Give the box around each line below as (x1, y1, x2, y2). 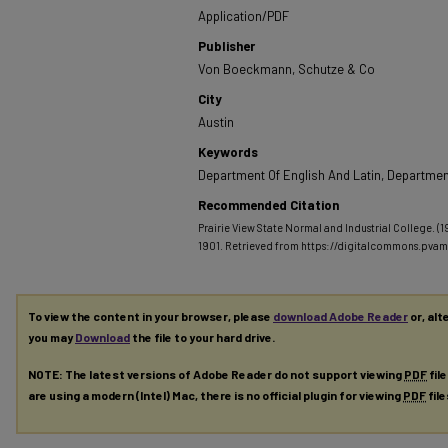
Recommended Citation (198, 197, 339, 213)
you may (28, 330, 75, 344)
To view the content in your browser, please (28, 309, 273, 323)
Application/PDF (198, 8, 289, 24)
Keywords (198, 144, 258, 160)
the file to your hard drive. (130, 330, 275, 344)
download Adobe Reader (273, 309, 408, 323)
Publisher (198, 38, 255, 54)
